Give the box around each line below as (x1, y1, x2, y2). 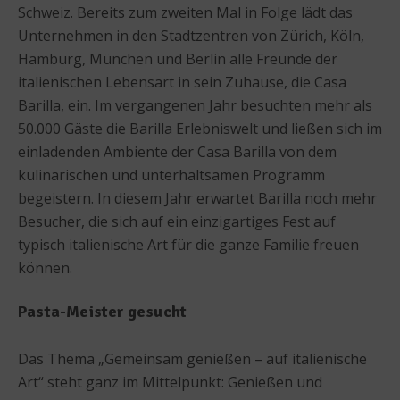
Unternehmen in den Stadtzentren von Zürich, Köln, (18, 25, 364, 46)
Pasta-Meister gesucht (18, 301, 187, 321)
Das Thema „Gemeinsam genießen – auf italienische (18, 348, 367, 369)
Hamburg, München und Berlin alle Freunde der (18, 48, 337, 69)
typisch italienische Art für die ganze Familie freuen (18, 234, 359, 254)
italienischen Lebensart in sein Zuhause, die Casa (18, 71, 346, 92)
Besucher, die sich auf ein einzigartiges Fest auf (18, 211, 336, 231)
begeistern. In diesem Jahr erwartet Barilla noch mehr (18, 187, 377, 208)
